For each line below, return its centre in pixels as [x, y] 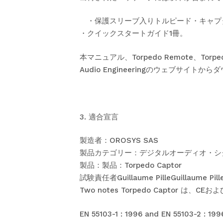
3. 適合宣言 [99, 117]
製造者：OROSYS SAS [119, 140]
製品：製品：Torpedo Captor [131, 165]
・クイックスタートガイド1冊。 [133, 33]
